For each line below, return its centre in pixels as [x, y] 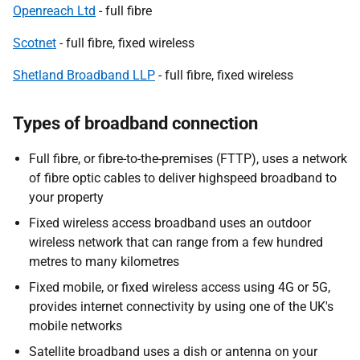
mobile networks [76, 326]
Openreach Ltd [54, 11]
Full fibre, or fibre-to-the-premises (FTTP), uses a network [188, 159]
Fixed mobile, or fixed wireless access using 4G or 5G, [180, 287]
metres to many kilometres [104, 262]
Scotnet [35, 43]
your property [66, 197]
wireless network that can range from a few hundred [176, 242]
